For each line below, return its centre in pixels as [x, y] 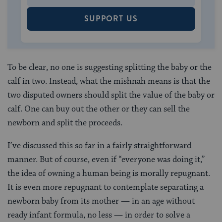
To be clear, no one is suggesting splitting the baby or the [110, 67]
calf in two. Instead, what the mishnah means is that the [109, 81]
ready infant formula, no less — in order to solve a [99, 215]
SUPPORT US [111, 18]
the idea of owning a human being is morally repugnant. [109, 173]
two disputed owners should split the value [85, 95]
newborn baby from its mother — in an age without [101, 201]
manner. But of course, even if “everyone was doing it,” [106, 159]
